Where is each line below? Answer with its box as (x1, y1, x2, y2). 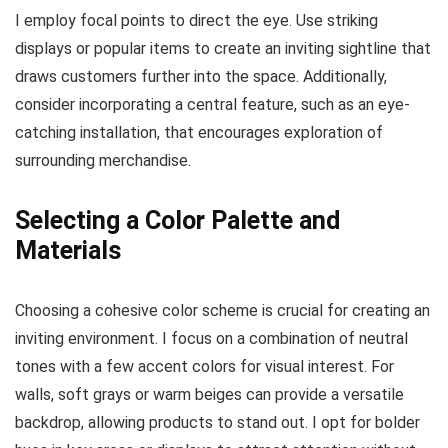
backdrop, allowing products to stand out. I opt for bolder (15, 412, 420, 432)
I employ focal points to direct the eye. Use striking (15, 10, 378, 30)
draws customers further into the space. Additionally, (15, 66, 387, 86)
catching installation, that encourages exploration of (15, 122, 383, 142)
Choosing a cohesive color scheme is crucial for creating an (15, 300, 430, 320)
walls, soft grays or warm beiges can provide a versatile (15, 384, 404, 404)
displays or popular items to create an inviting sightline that (15, 38, 431, 58)
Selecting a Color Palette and (15, 205, 340, 235)
